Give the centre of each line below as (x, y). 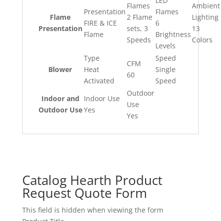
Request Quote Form (84, 193)
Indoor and (60, 98)
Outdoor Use (60, 110)
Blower (60, 69)
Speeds (139, 40)
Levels (165, 46)
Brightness (173, 34)
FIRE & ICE (100, 23)
